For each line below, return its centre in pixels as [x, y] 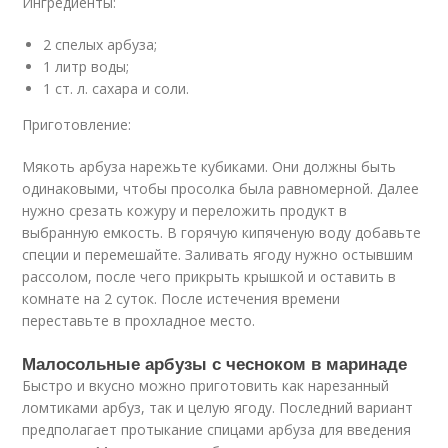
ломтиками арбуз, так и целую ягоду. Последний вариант [218, 407]
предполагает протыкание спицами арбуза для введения [217, 429]
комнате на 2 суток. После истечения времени [181, 298]
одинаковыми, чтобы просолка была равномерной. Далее [221, 188]
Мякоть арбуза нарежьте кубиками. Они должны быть [209, 166]
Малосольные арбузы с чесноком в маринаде [215, 362]
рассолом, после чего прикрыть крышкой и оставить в [209, 276]
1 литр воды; [86, 66]
